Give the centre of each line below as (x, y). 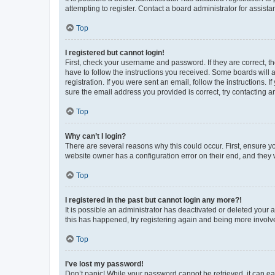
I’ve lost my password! (104, 264)
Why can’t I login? (95, 136)
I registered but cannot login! (115, 52)
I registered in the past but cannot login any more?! (153, 200)
